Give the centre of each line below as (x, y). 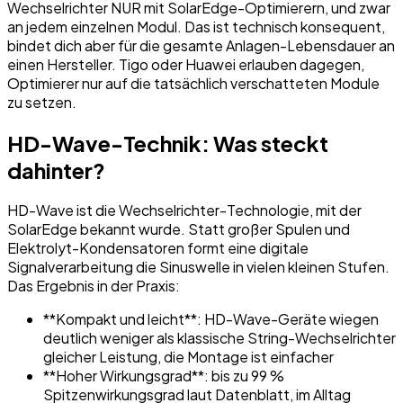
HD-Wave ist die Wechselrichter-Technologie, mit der (184, 210)
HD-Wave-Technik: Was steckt (168, 143)
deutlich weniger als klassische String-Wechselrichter (219, 338)
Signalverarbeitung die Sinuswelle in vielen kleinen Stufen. (198, 267)
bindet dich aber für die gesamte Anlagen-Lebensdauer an (201, 45)
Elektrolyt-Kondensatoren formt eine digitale (158, 248)
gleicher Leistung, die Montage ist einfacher (188, 357)
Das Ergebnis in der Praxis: (94, 286)
